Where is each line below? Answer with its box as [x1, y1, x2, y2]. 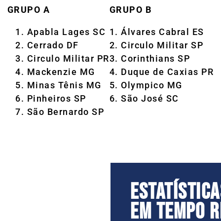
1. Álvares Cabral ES [109, 26, 204, 37]
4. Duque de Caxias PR [109, 66, 214, 77]
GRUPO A [7, 4, 50, 15]
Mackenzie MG [27, 66, 95, 77]
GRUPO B [109, 4, 152, 15]
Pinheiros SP [27, 93, 86, 104]
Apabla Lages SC [27, 26, 106, 37]
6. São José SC [109, 93, 179, 104]
